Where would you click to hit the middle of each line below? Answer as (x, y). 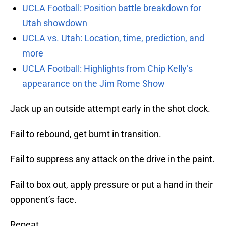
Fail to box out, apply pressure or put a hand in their (111, 185)
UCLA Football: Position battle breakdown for (112, 8)
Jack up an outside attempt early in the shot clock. (110, 109)
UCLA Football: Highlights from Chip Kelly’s (107, 69)
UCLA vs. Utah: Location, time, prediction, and (113, 38)
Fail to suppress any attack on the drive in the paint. (112, 159)
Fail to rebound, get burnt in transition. (86, 134)
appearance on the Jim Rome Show (94, 84)
